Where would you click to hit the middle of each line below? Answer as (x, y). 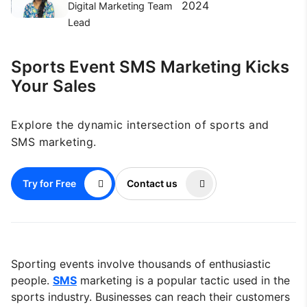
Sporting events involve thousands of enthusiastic (141, 263)
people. (32, 280)
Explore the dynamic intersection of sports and (140, 124)
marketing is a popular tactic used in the (183, 280)
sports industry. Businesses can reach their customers (150, 296)
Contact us (152, 184)
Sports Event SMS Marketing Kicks (150, 66)
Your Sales (53, 86)
